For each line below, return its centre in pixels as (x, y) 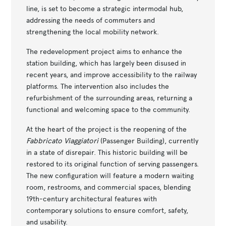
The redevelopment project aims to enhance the (104, 51)
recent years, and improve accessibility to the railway (112, 74)
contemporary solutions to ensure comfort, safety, (107, 210)
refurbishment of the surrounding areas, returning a (109, 98)
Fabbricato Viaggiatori (63, 140)
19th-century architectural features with (92, 199)
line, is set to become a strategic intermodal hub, (105, 8)
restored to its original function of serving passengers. (113, 164)
